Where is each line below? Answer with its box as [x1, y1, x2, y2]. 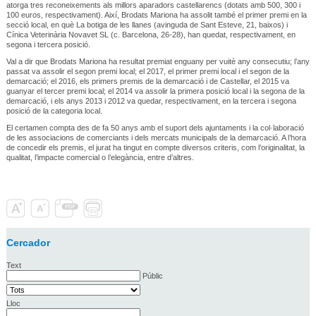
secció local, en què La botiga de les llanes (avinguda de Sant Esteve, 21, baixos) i [6, 20, 288, 29]
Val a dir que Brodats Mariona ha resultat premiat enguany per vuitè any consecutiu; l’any [6, 56, 310, 66]
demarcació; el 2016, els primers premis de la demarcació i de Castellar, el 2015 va [6, 76, 289, 85]
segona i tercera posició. [6, 39, 90, 49]
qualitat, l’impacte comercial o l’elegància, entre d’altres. [6, 152, 194, 162]
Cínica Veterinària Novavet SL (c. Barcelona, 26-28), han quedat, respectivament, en [6, 30, 296, 39]
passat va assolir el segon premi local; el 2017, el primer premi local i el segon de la [6, 66, 289, 75]
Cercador [6, 236, 50, 248]
